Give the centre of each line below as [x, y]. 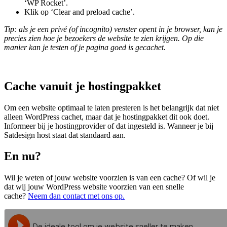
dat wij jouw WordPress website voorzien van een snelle [94, 187]
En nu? [23, 156]
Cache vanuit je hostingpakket [83, 86]
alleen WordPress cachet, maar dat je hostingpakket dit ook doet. [107, 117]
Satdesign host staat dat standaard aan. [65, 135]
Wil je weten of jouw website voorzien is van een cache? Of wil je [110, 178]
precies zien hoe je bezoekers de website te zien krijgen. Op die [104, 38]
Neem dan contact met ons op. [76, 196]
